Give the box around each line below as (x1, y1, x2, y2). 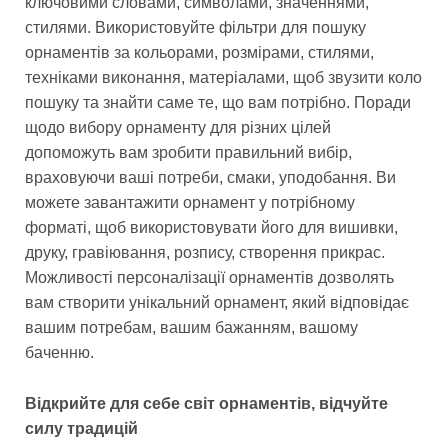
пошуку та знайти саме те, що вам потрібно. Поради (25, 94, 411, 112)
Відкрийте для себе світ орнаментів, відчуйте (25, 394, 388, 412)
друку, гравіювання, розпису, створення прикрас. (25, 244, 385, 262)
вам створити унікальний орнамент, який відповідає (25, 294, 409, 312)
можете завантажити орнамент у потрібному (25, 194, 355, 212)
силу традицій (25, 419, 138, 437)
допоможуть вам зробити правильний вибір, (25, 144, 352, 162)
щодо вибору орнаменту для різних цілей (25, 119, 331, 137)
